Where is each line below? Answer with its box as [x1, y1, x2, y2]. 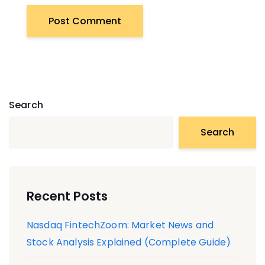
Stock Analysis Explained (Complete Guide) [27, 235, 231, 249]
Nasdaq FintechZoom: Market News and [27, 218, 214, 232]
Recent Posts [27, 187, 108, 205]
